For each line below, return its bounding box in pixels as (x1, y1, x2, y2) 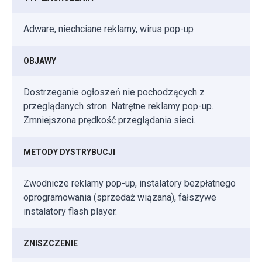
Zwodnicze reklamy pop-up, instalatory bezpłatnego (23, 177, 236, 189)
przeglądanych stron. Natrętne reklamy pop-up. (23, 100, 213, 112)
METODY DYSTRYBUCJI (23, 147, 115, 157)
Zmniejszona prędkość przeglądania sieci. (23, 114, 195, 126)
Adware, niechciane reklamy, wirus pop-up (23, 23, 194, 35)
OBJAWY (23, 56, 56, 65)
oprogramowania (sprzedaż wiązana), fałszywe (23, 191, 216, 203)
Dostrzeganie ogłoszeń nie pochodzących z (23, 86, 205, 98)
